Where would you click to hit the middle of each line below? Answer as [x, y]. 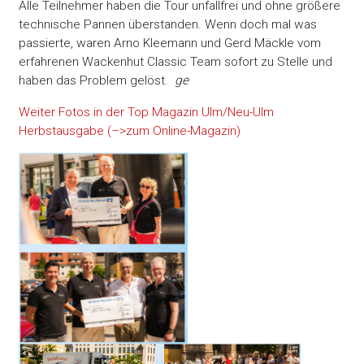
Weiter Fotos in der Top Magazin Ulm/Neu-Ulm [147, 112]
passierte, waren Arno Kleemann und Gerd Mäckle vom [170, 43]
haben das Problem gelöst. [97, 81]
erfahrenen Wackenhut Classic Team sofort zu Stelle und [176, 62]
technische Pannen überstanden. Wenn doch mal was [168, 25]
